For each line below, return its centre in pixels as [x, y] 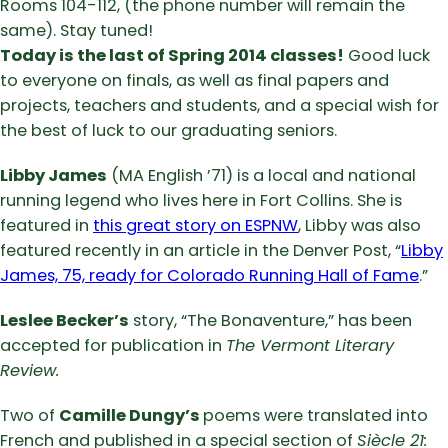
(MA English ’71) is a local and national [261, 175]
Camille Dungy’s [131, 415]
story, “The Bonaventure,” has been [270, 320]
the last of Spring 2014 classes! [210, 55]
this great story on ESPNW [195, 225]
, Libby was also [359, 225]
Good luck [387, 55]
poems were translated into [315, 415]
